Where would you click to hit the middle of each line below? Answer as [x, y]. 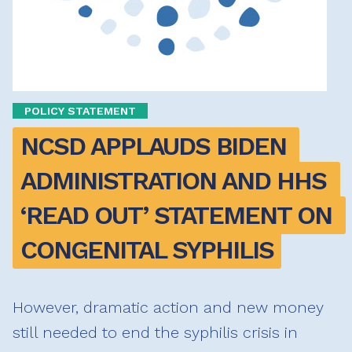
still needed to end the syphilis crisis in [155, 333]
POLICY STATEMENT [80, 110]
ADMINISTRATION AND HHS [173, 181]
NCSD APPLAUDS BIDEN [153, 147]
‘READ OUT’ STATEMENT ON [176, 216]
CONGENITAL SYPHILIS [147, 250]
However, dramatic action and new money [168, 308]
